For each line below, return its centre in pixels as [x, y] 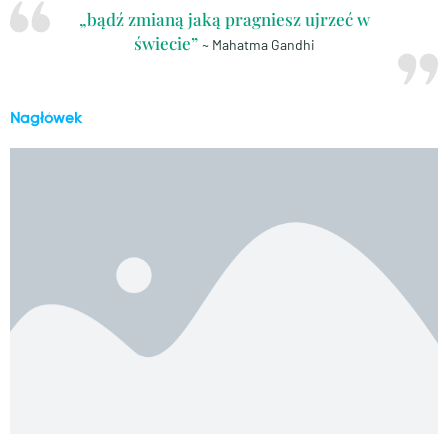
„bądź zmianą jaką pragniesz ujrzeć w [224, 19]
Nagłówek [46, 118]
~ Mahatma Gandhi [258, 45]
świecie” [165, 43]
